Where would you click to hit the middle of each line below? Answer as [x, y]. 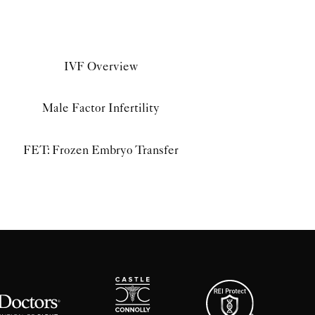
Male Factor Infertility [101, 108]
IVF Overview [101, 66]
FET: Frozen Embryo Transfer [101, 149]
